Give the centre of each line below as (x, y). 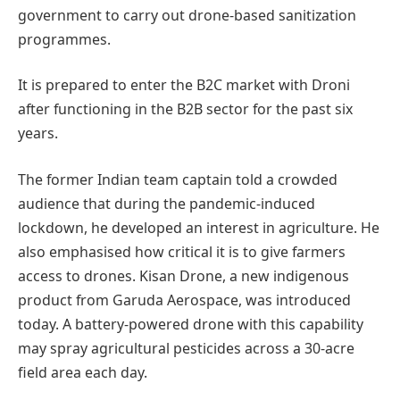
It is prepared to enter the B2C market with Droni (184, 85)
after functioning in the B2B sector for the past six (185, 109)
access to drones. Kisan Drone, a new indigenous (183, 275)
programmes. (64, 39)
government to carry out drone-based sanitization (187, 15)
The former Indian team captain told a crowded (178, 179)
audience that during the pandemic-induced (167, 203)
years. (38, 133)
